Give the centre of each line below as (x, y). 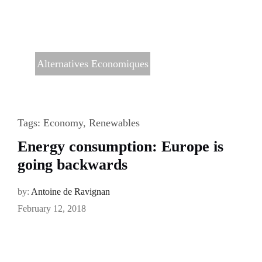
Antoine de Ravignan (70, 191)
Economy (63, 123)
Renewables (114, 123)
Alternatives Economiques (92, 63)
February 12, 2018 (51, 208)
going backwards (72, 164)
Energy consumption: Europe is (120, 146)
